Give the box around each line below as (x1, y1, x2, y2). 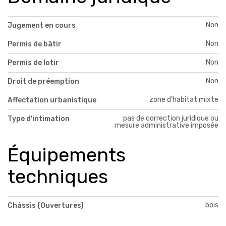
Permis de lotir (8, 59, 59, 68)
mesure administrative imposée (115, 121, 218, 130)
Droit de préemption (8, 77, 79, 86)
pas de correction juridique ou (123, 114, 218, 123)
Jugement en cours (8, 21, 76, 30)
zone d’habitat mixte (149, 95, 218, 104)
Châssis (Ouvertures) (8, 201, 84, 210)
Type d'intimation (8, 115, 70, 124)
